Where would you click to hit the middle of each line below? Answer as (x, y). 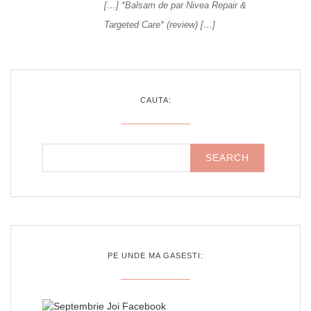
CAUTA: (155, 100)
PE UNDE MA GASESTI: (155, 256)
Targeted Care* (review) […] (160, 25)
